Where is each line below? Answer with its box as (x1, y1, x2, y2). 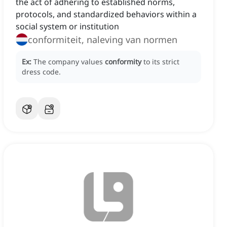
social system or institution (16, 21, 119, 32)
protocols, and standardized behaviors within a (16, 9, 197, 20)
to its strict (143, 57, 179, 67)
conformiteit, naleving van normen (28, 33, 177, 46)
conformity (105, 57, 141, 67)
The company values (33, 57, 105, 67)
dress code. (22, 67, 61, 77)
